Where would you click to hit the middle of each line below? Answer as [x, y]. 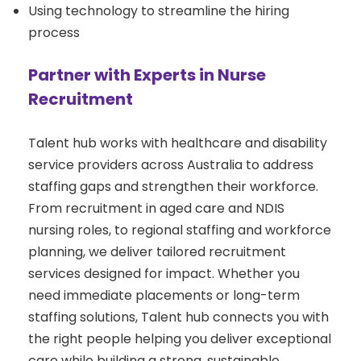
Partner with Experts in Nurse [147, 75]
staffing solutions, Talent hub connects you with [178, 317]
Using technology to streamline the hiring [159, 11]
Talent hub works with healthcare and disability [178, 143]
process [54, 33]
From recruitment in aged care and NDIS [156, 209]
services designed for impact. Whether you [164, 274]
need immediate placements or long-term [164, 296]
